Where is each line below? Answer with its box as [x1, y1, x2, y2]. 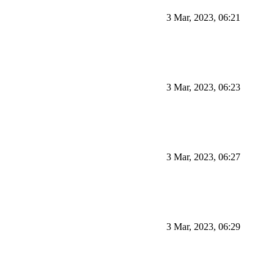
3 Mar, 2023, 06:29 [166, 221, 241, 232]
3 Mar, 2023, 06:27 [166, 152, 241, 163]
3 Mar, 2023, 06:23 [166, 82, 241, 93]
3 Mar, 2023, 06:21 [166, 12, 241, 23]
